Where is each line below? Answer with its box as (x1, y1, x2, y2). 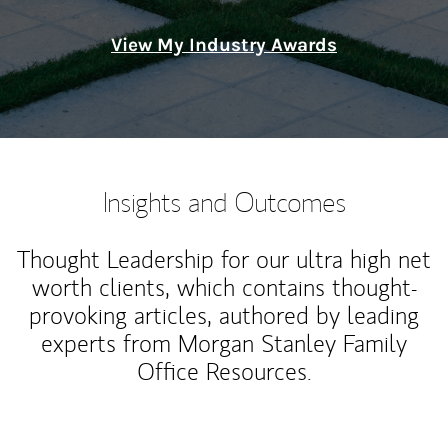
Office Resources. (136, 356, 312, 387)
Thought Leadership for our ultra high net (17, 244, 431, 275)
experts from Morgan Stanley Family (41, 328, 407, 359)
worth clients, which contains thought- (31, 272, 417, 303)
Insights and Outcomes (102, 184, 346, 219)
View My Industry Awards (111, 34, 337, 56)
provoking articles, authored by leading (29, 300, 419, 331)
